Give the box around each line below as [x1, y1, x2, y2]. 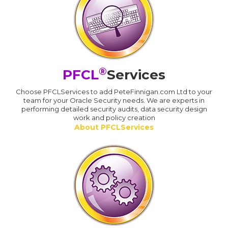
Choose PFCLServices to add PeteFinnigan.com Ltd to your [16, 88, 212, 96]
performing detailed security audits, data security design [21, 105, 207, 113]
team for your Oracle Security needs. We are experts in [23, 96, 205, 105]
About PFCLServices [74, 123, 154, 132]
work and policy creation [73, 113, 155, 122]
